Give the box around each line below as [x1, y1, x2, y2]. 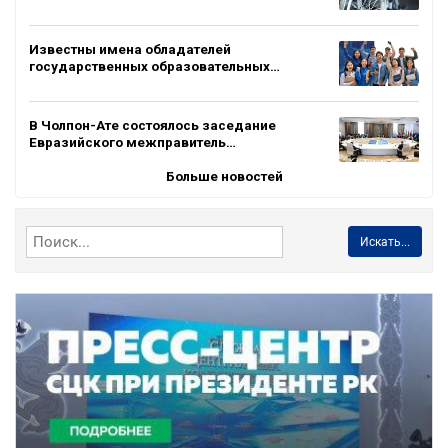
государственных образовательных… [29, 57, 280, 74]
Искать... [359, 234, 410, 249]
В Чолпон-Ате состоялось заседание [29, 116, 276, 133]
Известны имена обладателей [29, 40, 231, 57]
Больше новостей [165, 167, 283, 184]
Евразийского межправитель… [29, 133, 236, 150]
